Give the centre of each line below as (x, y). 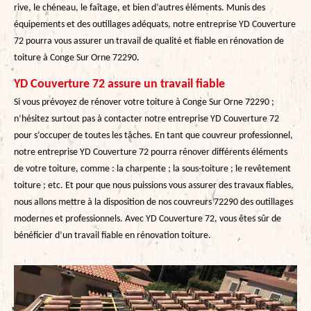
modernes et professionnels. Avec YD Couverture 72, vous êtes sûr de (148, 219)
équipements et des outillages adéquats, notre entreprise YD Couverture (155, 24)
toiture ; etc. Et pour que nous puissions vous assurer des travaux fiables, (154, 185)
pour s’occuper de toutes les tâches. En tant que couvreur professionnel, (153, 135)
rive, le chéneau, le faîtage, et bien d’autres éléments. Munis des (140, 8)
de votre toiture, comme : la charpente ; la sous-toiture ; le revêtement (152, 169)
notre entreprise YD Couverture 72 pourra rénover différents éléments (151, 152)
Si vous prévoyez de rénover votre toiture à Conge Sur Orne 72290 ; (144, 102)
